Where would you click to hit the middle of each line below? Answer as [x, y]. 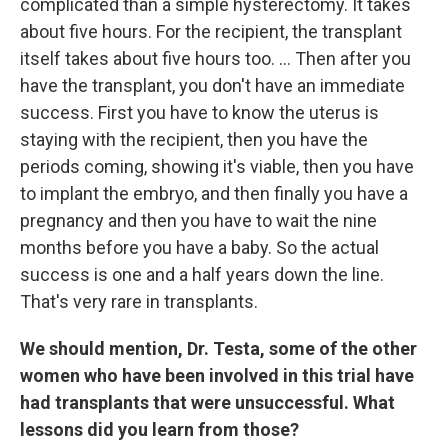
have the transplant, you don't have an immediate [212, 85]
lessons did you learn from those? [159, 429]
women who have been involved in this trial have [217, 375]
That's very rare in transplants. [139, 301]
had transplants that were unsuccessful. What [207, 402]
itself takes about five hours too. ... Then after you [215, 58]
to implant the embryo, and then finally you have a [214, 193]
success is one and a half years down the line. [202, 274]
